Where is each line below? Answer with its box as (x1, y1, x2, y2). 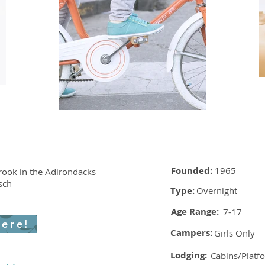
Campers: (170, 227, 212, 239)
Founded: (171, 164, 212, 177)
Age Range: (171, 205, 219, 218)
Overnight (196, 185, 237, 196)
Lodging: (170, 249, 207, 261)
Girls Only (214, 227, 255, 239)
